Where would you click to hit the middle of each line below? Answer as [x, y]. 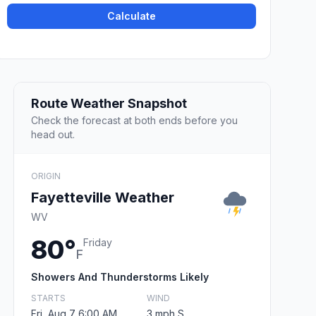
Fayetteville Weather [103, 197]
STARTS [48, 298]
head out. [53, 134]
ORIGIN [46, 176]
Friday [98, 242]
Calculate [132, 16]
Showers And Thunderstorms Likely [120, 276]
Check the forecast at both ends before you [134, 120]
